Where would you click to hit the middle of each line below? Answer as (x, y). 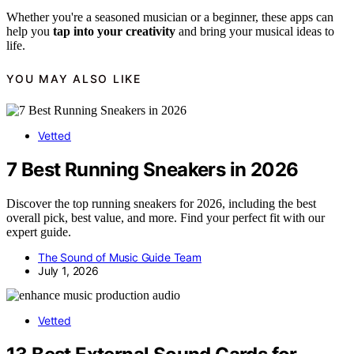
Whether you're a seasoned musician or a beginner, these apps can (170, 17)
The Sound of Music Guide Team (120, 257)
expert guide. (39, 232)
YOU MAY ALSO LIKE (74, 78)
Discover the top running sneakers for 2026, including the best (161, 203)
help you (30, 32)
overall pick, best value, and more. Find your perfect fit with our (166, 217)
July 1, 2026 (68, 270)
